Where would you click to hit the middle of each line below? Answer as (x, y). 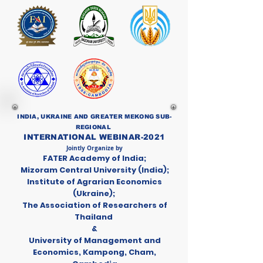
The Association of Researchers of (95, 205)
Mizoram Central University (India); (95, 170)
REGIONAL (93, 127)
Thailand (95, 217)
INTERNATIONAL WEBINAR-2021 (95, 137)
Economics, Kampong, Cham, (95, 252)
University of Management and (95, 240)
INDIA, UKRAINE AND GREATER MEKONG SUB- (95, 117)
